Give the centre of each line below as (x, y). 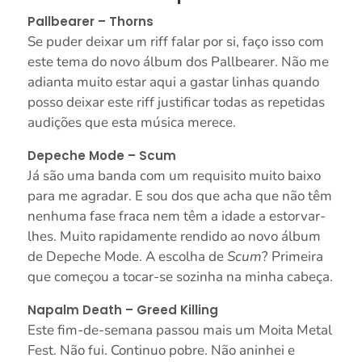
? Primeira (292, 257)
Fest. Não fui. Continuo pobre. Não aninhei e (161, 351)
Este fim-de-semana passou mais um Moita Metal (179, 330)
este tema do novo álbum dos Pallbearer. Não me (178, 62)
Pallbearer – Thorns (90, 22)
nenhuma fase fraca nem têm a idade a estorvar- (176, 217)
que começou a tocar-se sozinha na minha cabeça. (180, 277)
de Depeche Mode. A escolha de (127, 257)
